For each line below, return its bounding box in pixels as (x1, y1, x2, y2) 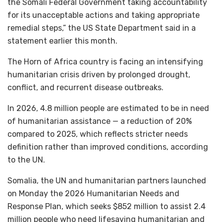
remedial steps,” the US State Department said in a (7, 23, 196, 33)
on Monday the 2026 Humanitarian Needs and (7, 188, 179, 198)
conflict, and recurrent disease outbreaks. (7, 82, 164, 92)
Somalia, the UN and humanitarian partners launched (7, 175, 206, 185)
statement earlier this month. (7, 36, 117, 46)
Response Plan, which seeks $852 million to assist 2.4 (7, 201, 206, 211)
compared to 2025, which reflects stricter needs (7, 129, 188, 139)
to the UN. (7, 155, 45, 165)
